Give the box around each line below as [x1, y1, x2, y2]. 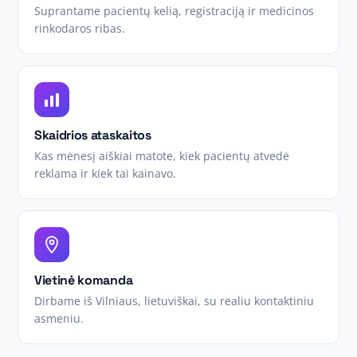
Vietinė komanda [34, 272, 133, 288]
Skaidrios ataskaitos [34, 127, 151, 143]
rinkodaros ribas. [34, 21, 125, 36]
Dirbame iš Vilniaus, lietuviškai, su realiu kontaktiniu [34, 293, 314, 308]
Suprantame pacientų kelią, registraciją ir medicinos [34, 3, 314, 18]
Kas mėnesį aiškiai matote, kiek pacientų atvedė [34, 148, 289, 163]
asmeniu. [34, 311, 84, 326]
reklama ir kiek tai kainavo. [34, 166, 176, 181]
